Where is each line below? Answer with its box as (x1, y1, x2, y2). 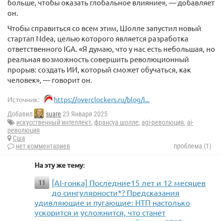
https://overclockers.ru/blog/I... (54, 94, 149, 104)
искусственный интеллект (16, 118, 91, 127)
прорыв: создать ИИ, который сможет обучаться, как (7, 64, 191, 74)
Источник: (7, 94, 39, 104)
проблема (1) (174, 142, 211, 150)
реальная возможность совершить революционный (7, 54, 189, 64)
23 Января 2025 (61, 110, 108, 118)
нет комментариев (16, 142, 70, 150)
